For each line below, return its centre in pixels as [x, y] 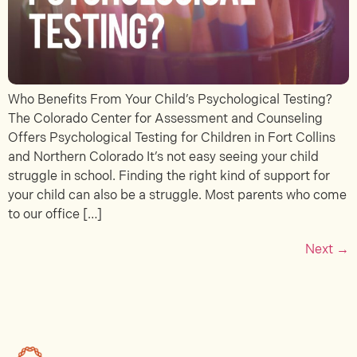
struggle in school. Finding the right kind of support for [169, 176]
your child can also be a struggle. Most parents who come [177, 195]
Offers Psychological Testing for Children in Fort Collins [172, 138]
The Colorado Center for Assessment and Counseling [165, 119]
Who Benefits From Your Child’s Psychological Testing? [170, 100]
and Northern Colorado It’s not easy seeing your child [163, 157]
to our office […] [55, 214]
